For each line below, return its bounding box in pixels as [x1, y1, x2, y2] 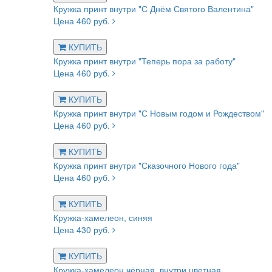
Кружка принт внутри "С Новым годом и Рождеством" [53, 107, 264, 120]
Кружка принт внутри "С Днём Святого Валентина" [53, 2, 254, 15]
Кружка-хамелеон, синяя [53, 211, 152, 224]
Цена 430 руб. [53, 223, 112, 236]
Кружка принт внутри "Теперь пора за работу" [53, 55, 236, 67]
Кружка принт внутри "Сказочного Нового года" [53, 159, 240, 172]
